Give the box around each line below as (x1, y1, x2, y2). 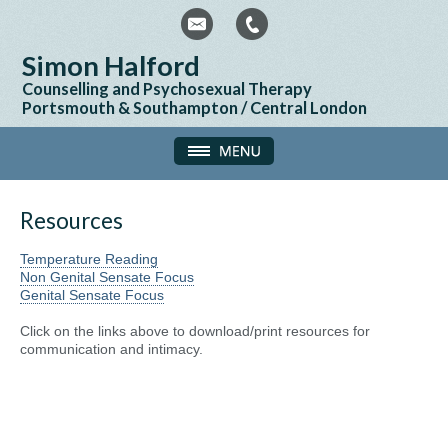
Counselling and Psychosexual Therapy (22, 79, 313, 98)
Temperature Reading (20, 251, 158, 267)
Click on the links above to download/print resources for (20, 323, 370, 339)
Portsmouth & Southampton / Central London (22, 98, 368, 117)
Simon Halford (22, 49, 201, 82)
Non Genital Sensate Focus (20, 269, 194, 285)
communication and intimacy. (20, 341, 203, 357)
